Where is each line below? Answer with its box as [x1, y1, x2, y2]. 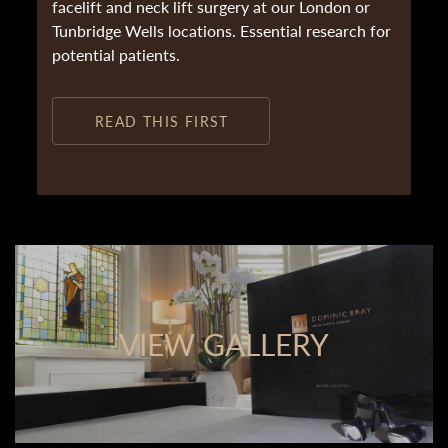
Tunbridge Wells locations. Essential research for [52, 19, 392, 43]
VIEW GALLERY [119, 323, 329, 366]
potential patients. [52, 43, 181, 67]
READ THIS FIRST [94, 111, 229, 132]
